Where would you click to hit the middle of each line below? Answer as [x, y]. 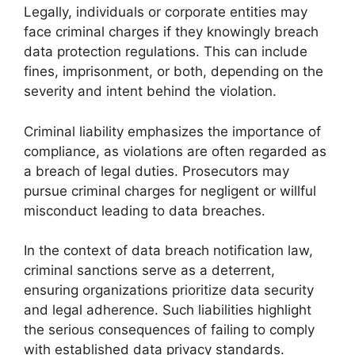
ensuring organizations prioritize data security [169, 290]
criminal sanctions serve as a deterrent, [149, 270]
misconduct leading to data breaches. [145, 210]
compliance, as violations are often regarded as [175, 151]
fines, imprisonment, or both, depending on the [174, 71]
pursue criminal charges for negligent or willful [170, 191]
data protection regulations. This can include [166, 52]
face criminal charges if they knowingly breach [171, 32]
